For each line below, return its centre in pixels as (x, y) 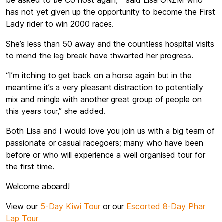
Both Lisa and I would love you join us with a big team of (110, 131)
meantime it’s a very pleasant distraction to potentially (105, 87)
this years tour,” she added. (56, 111)
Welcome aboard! (38, 186)
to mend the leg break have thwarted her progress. (100, 55)
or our (113, 206)
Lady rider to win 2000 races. (60, 24)
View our (23, 206)
